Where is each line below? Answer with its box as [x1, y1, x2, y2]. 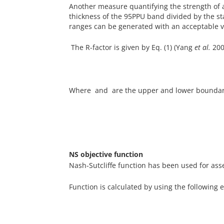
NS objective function [69, 149, 143, 159]
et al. [194, 42, 210, 52]
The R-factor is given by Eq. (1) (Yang [69, 42, 194, 52]
